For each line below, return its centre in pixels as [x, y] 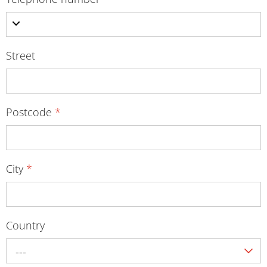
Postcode [30, 112]
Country [25, 225]
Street [21, 55]
